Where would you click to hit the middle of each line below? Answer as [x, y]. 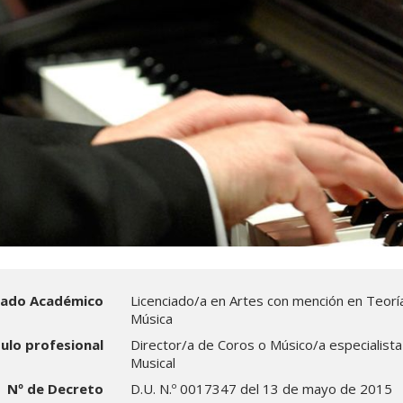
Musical [153, 363]
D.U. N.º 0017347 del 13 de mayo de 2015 [262, 389]
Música [152, 319]
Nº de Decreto [56, 389]
